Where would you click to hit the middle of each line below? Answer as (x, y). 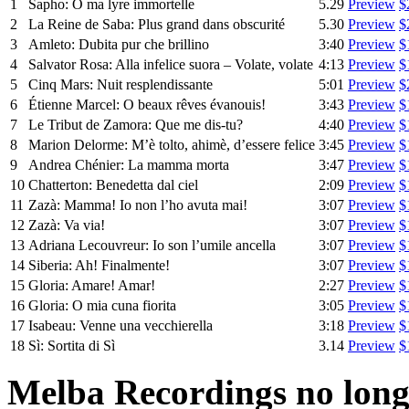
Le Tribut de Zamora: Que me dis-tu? (136, 124)
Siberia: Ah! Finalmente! (99, 265)
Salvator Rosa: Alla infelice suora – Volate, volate (171, 64)
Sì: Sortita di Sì (72, 345)
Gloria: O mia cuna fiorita (102, 305)
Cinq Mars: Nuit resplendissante (121, 84)
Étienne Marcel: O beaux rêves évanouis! (147, 104)
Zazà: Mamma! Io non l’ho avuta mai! (138, 204)
